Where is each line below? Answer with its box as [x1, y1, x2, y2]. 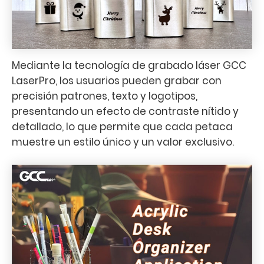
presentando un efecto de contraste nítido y [12, 104, 239, 118]
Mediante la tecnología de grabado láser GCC [12, 58, 246, 72]
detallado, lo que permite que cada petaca [12, 119, 233, 134]
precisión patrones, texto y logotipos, [12, 88, 197, 103]
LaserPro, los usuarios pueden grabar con [12, 73, 222, 88]
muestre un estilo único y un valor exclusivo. [12, 134, 234, 149]
